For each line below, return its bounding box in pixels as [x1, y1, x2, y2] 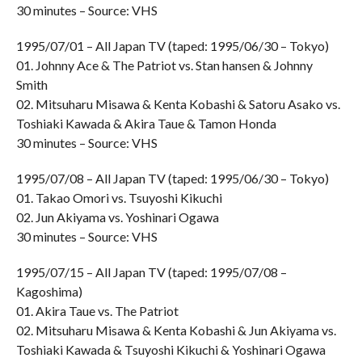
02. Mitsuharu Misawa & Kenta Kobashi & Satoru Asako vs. [15, 96, 340, 112]
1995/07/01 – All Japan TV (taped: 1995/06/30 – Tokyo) [15, 38, 329, 53]
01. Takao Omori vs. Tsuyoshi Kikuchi [15, 190, 222, 205]
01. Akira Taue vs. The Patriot [15, 303, 179, 318]
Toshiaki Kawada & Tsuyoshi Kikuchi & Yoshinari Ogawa [15, 342, 326, 357]
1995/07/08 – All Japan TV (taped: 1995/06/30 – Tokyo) [15, 170, 329, 186]
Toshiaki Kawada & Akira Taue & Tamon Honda [15, 116, 276, 131]
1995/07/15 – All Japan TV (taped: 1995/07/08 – [15, 264, 287, 280]
